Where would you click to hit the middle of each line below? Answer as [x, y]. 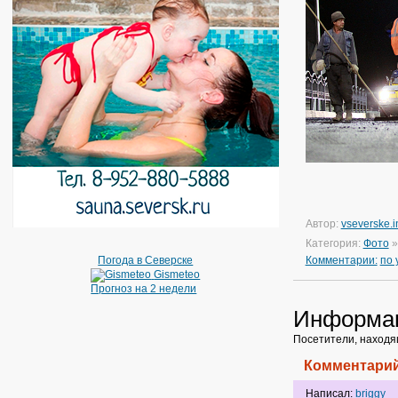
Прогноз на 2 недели [144, 289]
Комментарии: [341, 260]
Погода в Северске [146, 260]
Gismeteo [177, 275]
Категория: [334, 243]
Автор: [323, 224]
